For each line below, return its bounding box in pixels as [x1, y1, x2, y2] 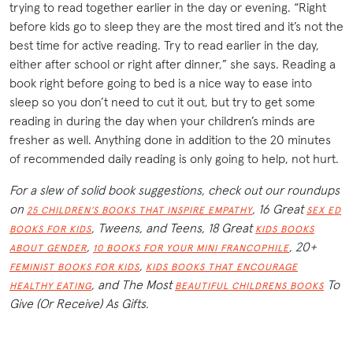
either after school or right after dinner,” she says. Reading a [9, 55, 336, 72]
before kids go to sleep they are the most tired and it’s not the [9, 17, 344, 34]
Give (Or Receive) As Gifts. [9, 295, 149, 311]
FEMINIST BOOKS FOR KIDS [9, 260, 139, 273]
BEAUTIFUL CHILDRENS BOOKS [175, 279, 324, 292]
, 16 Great [252, 200, 307, 217]
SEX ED [307, 203, 341, 216]
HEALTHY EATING [9, 279, 91, 292]
